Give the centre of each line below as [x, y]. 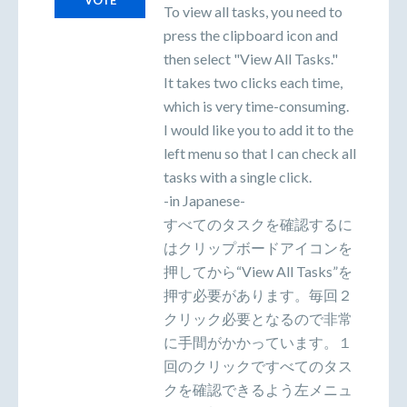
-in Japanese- [204, 201]
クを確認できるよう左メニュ [258, 390]
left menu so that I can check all [260, 154]
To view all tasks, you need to [253, 12]
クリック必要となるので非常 [258, 319]
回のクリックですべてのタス [258, 366]
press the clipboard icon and [251, 35]
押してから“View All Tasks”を [258, 272]
